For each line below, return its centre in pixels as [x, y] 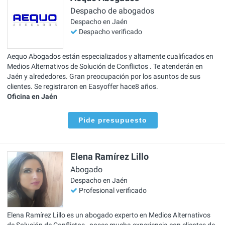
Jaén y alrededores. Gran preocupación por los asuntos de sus [104, 76]
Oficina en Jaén [32, 96]
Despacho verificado [110, 32]
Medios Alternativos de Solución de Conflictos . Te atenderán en [105, 66]
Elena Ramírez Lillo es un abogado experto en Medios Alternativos [109, 215]
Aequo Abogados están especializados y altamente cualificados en [110, 56]
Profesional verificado [113, 191]
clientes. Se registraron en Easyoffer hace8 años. [83, 86]
